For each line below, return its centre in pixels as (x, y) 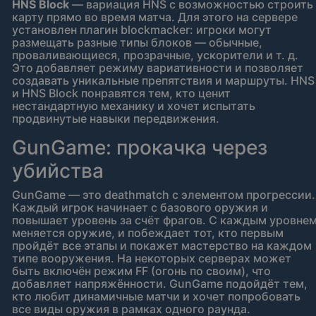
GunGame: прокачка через (140, 148)
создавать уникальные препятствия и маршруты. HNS (163, 81)
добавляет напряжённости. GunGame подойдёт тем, (160, 284)
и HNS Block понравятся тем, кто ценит (121, 93)
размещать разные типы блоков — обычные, (137, 43)
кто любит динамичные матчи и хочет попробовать (156, 297)
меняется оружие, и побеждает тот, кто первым (148, 233)
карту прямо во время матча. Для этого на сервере (155, 17)
